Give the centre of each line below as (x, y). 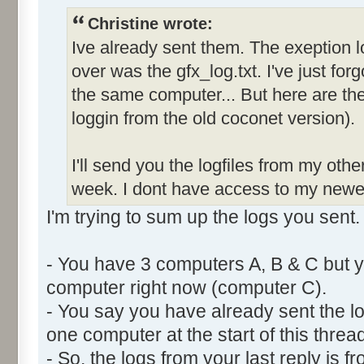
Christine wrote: (150, 24)
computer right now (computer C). (186, 288)
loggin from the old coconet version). (213, 118)
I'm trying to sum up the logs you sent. (203, 217)
